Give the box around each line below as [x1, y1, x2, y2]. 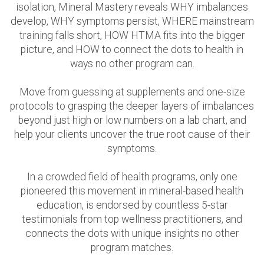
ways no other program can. [70, 57, 194, 70]
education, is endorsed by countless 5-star [36, 199, 228, 211]
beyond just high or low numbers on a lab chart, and [18, 114, 246, 126]
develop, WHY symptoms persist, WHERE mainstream [10, 15, 254, 27]
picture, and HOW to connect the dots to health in [21, 43, 243, 55]
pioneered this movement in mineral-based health [21, 184, 243, 197]
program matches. [91, 241, 173, 253]
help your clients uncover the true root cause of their [14, 128, 250, 140]
